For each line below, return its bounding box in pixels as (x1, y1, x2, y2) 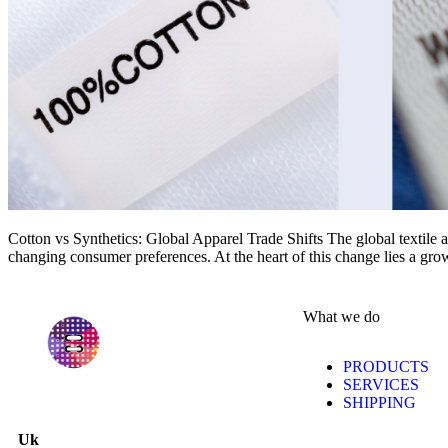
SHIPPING (343, 394, 416, 412)
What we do (303, 308, 380, 326)
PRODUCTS (343, 358, 429, 376)
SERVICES (343, 376, 419, 394)
